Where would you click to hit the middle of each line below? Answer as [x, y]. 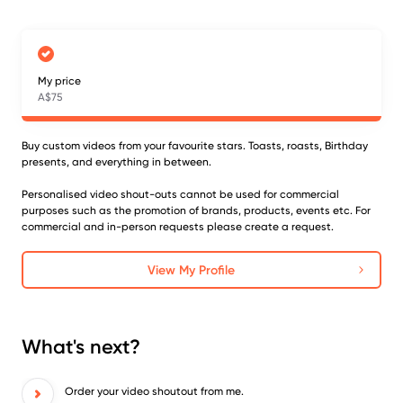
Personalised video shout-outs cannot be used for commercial [180, 194]
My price [59, 81]
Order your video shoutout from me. [154, 391]
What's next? [81, 347]
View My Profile [191, 270]
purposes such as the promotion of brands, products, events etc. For [196, 210]
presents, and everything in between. [116, 162]
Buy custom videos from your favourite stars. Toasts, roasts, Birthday [195, 146]
